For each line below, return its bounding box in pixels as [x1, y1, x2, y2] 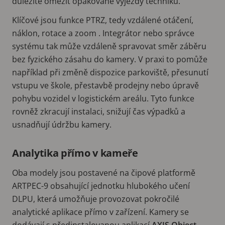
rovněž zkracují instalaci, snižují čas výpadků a [12, 105, 185, 117]
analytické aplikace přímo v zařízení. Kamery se [12, 206, 189, 217]
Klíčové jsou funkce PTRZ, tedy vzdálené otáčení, [12, 14, 193, 26]
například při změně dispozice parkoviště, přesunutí [12, 66, 208, 78]
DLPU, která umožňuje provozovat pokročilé [12, 193, 179, 204]
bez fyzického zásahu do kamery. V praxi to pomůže [12, 53, 207, 65]
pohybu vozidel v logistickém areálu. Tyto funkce [12, 92, 194, 104]
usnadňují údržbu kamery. [12, 119, 111, 130]
